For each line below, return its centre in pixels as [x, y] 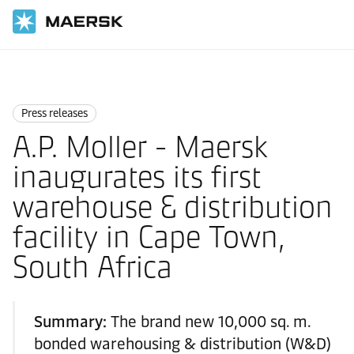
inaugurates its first [137, 177]
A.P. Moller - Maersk [140, 147]
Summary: [72, 322]
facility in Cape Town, [149, 237]
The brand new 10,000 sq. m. [211, 322]
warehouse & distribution [173, 207]
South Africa [92, 267]
